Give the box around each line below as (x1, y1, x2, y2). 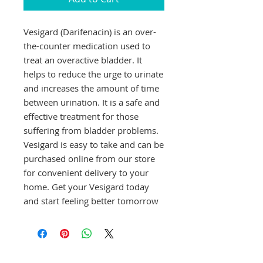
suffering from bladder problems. (23, 124, 159, 136)
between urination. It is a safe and (23, 96, 160, 108)
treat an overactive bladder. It (23, 53, 142, 66)
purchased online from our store (23, 152, 155, 164)
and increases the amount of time (23, 82, 159, 94)
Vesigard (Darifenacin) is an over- (23, 25, 156, 38)
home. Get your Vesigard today (23, 180, 149, 193)
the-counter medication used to (23, 39, 150, 52)
